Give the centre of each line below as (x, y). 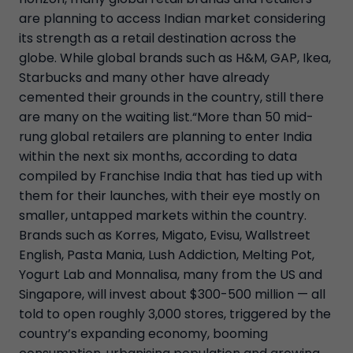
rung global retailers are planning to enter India (165, 136)
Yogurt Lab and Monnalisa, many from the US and (171, 274)
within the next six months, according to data (158, 156)
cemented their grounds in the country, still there (171, 97)
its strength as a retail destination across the (158, 38)
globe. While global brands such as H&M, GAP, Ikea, (175, 58)
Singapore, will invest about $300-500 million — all (172, 294)
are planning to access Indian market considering (172, 18)
